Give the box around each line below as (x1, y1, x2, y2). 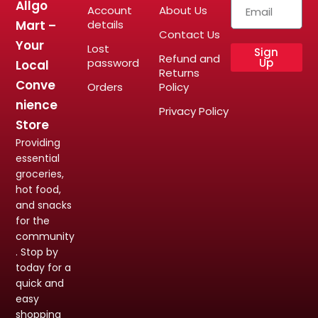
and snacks (16, 197, 72, 212)
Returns (158, 65, 199, 80)
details (87, 16, 124, 32)
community (16, 229, 75, 243)
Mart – (16, 16, 57, 34)
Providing (16, 135, 61, 150)
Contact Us (158, 26, 220, 42)
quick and (16, 275, 65, 290)
